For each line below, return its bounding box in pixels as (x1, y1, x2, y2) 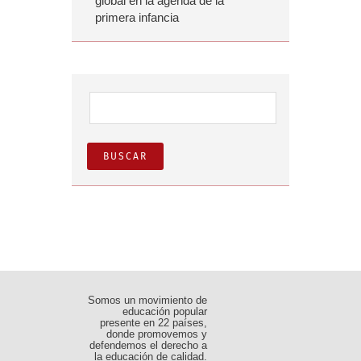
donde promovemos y (106, 327, 207, 340)
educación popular (122, 305, 207, 317)
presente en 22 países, (99, 316, 207, 329)
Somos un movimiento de (87, 293, 207, 306)
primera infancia (95, 10, 179, 24)
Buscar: (86, 89, 127, 103)
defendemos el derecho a (89, 338, 207, 351)
